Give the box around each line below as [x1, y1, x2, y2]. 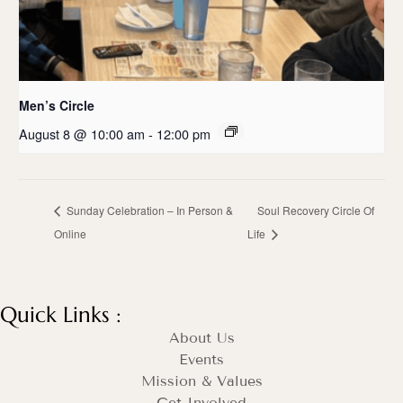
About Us [168, 328, 235, 346]
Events [179, 350, 224, 368]
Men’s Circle [19, 96, 94, 115]
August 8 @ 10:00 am [19, 124, 145, 144]
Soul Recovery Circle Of [256, 202, 374, 218]
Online [54, 225, 86, 241]
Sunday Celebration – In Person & [64, 202, 233, 218]
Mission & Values [140, 372, 263, 390]
